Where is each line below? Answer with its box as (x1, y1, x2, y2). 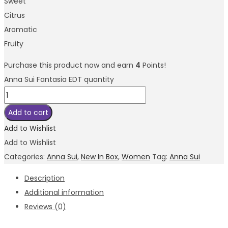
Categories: (4, 152, 47, 162)
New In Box (81, 152, 118, 162)
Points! (140, 60, 166, 71)
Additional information (24, 187, 104, 198)
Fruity (4, 39, 23, 49)
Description (24, 173, 65, 184)
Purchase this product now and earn (4, 60, 135, 71)
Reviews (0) (24, 202, 66, 212)
